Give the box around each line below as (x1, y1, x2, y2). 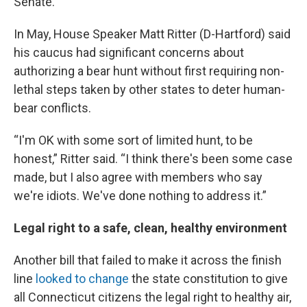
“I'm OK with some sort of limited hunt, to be (14, 133, 253, 147)
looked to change (36, 271, 129, 286)
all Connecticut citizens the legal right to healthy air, (14, 290, 291, 304)
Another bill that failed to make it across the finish (14, 253, 282, 267)
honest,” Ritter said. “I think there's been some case (14, 151, 293, 166)
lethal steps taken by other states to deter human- (14, 82, 285, 97)
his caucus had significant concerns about (14, 45, 244, 60)
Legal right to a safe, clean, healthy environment (14, 221, 287, 235)
